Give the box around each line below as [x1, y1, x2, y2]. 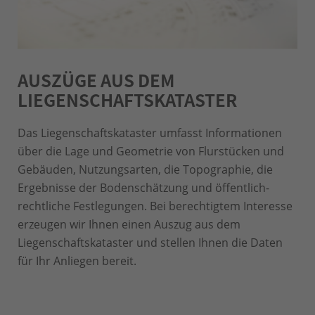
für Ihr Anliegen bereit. [18, 253, 136, 269]
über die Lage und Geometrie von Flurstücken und [18, 143, 284, 160]
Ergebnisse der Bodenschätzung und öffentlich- [18, 180, 269, 196]
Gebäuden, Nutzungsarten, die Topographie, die [18, 162, 273, 178]
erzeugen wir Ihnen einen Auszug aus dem [18, 217, 240, 233]
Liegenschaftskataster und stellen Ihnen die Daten [18, 235, 283, 251]
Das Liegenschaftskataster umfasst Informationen [18, 125, 282, 141]
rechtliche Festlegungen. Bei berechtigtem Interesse [18, 198, 292, 214]
